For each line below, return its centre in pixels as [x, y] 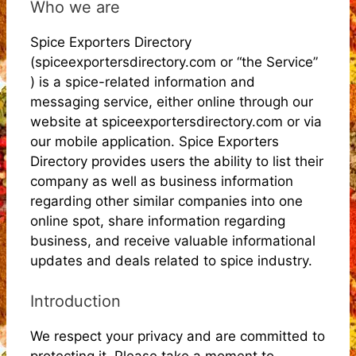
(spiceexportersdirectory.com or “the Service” [174, 62]
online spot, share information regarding [158, 221]
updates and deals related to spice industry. [171, 261]
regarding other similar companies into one [166, 201]
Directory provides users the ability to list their [177, 161]
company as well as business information [162, 181]
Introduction [75, 301]
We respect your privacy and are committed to [178, 336]
